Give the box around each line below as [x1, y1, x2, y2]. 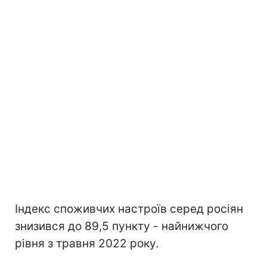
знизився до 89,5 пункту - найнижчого [15, 219, 228, 233]
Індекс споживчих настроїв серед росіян [15, 201, 243, 216]
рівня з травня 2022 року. [15, 236, 159, 250]
